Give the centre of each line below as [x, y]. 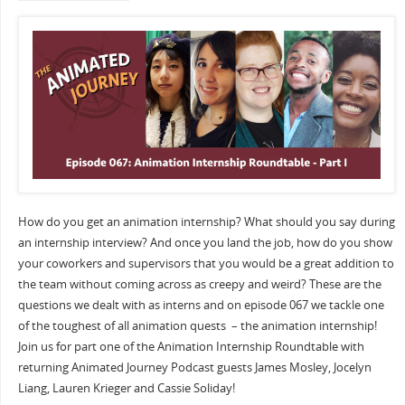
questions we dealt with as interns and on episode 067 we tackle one [201, 305]
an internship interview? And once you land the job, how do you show [205, 242]
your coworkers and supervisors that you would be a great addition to [206, 263]
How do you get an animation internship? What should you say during [206, 221]
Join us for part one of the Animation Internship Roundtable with [191, 346]
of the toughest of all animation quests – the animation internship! [197, 325]
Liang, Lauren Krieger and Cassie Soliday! [126, 388]
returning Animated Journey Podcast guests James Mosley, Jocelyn [194, 367]
